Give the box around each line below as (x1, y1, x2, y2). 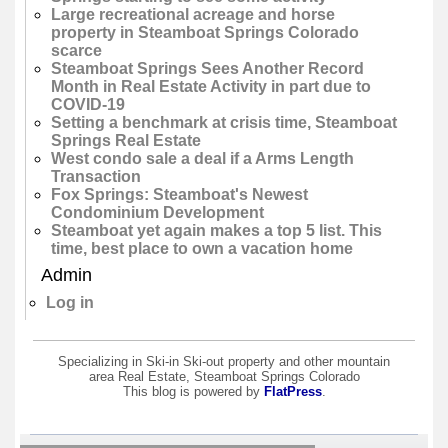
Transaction (51, 168, 141, 186)
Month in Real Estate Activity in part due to (51, 78, 371, 96)
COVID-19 (51, 96, 125, 114)
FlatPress (263, 383, 322, 399)
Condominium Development (51, 204, 264, 222)
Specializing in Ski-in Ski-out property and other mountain (58, 353, 390, 369)
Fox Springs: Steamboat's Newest (51, 186, 308, 204)
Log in (46, 294, 94, 312)
